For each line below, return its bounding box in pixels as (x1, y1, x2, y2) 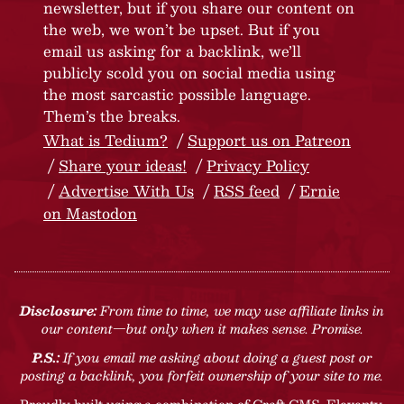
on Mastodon (43, 200, 137, 225)
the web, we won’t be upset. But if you (43, 16, 320, 41)
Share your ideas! (59, 152, 187, 178)
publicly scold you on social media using (43, 60, 335, 85)
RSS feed (214, 178, 280, 203)
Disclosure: (20, 298, 96, 321)
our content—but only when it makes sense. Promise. (41, 317, 363, 339)
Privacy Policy (207, 152, 309, 178)
